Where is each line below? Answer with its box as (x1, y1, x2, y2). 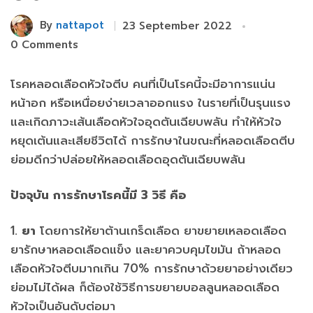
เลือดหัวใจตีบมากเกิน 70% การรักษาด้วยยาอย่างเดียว (10, 259, 293, 277)
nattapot (56, 17, 104, 33)
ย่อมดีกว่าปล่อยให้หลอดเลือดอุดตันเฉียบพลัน (10, 150, 245, 168)
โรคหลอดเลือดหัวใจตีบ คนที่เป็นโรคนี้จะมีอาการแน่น (10, 74, 275, 93)
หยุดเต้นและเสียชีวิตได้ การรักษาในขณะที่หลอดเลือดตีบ (10, 131, 295, 150)
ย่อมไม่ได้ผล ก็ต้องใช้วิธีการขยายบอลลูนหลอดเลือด (10, 277, 279, 296)
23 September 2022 (122, 17, 232, 34)
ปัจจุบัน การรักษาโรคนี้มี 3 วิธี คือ (10, 185, 186, 204)
